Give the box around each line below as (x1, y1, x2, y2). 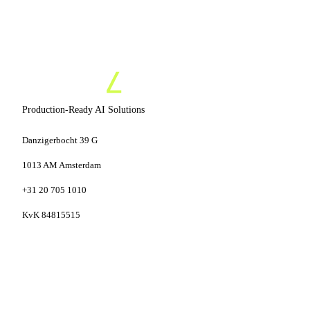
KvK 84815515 (22, 210, 80, 221)
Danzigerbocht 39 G (22, 135, 98, 146)
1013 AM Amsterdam (22, 160, 101, 171)
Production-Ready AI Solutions (22, 104, 145, 116)
